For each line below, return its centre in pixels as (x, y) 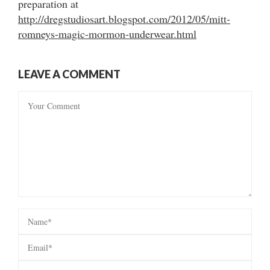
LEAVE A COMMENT (69, 74)
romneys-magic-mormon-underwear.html (107, 33)
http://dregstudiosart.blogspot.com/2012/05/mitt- (124, 18)
